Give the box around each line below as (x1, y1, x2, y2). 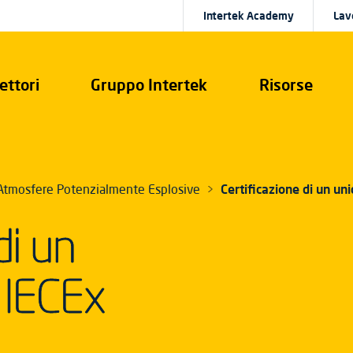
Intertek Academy (203, 9, 294, 23)
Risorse (258, 74, 313, 95)
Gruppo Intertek (91, 74, 208, 95)
